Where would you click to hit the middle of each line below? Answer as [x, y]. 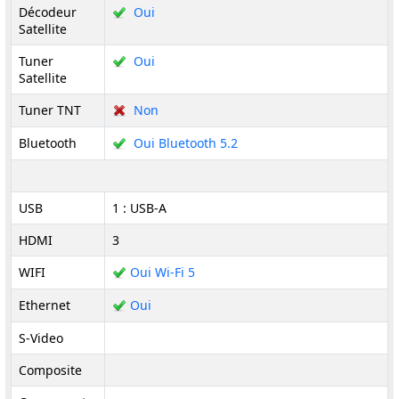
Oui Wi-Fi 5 [163, 272]
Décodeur [48, 12]
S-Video [41, 338]
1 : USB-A [139, 208]
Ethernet [45, 305]
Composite [50, 370]
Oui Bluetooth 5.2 [184, 143]
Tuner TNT [50, 110]
